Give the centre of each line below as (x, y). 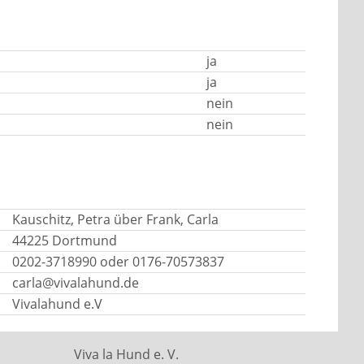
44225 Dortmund (65, 240)
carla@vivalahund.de (76, 283)
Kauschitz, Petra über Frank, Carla (115, 219)
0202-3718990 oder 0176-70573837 (118, 262)
